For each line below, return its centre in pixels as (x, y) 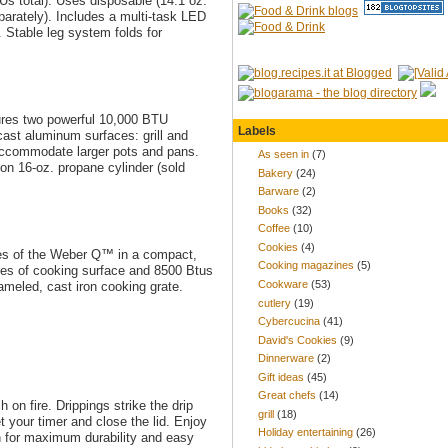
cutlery (274, 302)
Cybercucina (289, 321)
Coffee (274, 228)
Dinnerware (286, 358)
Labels (257, 131)
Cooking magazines (306, 265)
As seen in (283, 154)
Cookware (283, 283)
